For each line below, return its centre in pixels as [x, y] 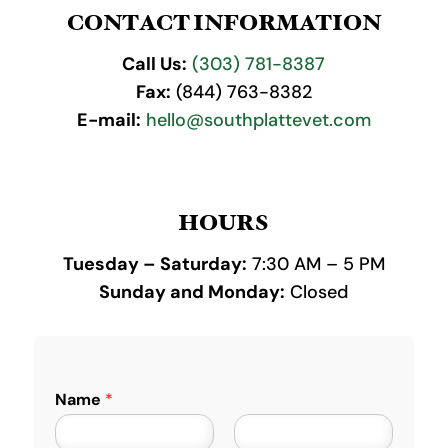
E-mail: [108, 120]
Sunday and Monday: [192, 292]
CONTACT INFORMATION [223, 25]
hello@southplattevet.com [258, 120]
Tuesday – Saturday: [154, 264]
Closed [317, 292]
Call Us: [155, 64]
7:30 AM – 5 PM [315, 264]
